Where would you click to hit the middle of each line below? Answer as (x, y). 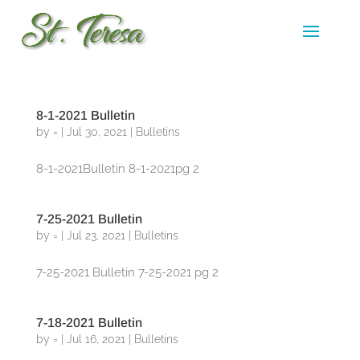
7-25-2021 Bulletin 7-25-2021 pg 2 (127, 272)
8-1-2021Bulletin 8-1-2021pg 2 (117, 169)
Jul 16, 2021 (96, 339)
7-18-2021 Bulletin (89, 323)
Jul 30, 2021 (96, 132)
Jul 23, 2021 (96, 235)
